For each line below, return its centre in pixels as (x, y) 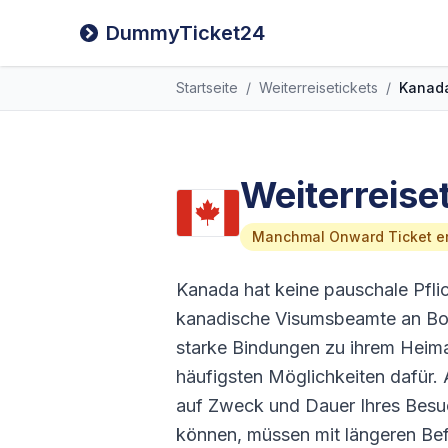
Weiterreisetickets (318, 87)
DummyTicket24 (185, 33)
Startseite (207, 87)
